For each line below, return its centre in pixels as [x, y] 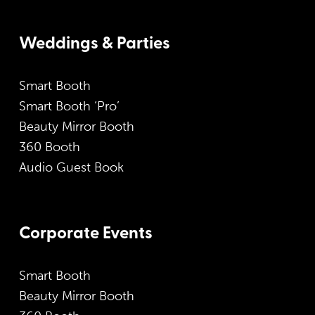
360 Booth [50, 147]
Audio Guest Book [71, 168]
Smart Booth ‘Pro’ [69, 107]
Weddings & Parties [95, 45]
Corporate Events [86, 234]
